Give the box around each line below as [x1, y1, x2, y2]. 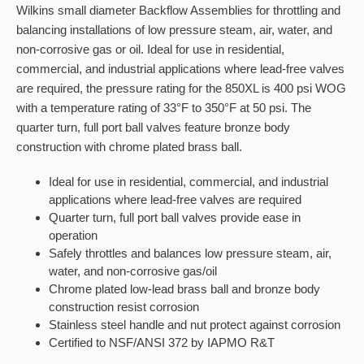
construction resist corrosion [49, 300, 199, 314]
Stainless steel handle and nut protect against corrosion [49, 318, 340, 331]
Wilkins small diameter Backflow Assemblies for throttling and [16, 3, 340, 17]
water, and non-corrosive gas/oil [49, 264, 217, 278]
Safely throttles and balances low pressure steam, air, [49, 246, 331, 260]
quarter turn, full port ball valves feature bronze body [16, 120, 290, 134]
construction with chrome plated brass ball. [16, 140, 242, 154]
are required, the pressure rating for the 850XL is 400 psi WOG [16, 81, 346, 95]
